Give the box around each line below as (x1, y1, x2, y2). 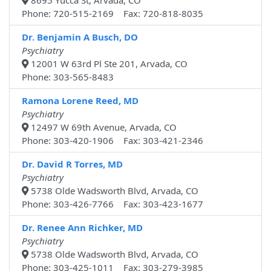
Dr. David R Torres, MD (22, 158, 123, 171)
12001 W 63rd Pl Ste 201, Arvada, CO (28, 57, 188, 70)
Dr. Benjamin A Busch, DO (22, 31, 138, 44)
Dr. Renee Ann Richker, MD (22, 221, 143, 234)
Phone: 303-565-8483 (22, 71, 114, 83)
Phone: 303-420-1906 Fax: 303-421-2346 (22, 134, 203, 147)
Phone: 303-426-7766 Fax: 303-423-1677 (22, 198, 203, 211)
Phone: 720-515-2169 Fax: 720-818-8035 (22, 7, 203, 20)
